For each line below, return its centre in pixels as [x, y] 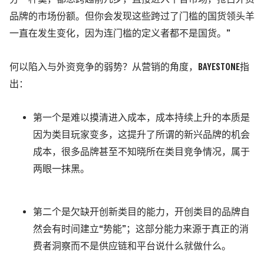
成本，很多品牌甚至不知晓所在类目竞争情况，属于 [141, 153]
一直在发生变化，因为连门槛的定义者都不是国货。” [120, 34]
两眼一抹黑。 [61, 170]
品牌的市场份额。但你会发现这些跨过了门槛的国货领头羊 [132, 17]
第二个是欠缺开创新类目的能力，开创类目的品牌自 [141, 213]
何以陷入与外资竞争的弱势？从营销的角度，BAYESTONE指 [129, 68]
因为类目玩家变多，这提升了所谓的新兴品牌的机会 [141, 136]
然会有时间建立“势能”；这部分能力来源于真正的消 [141, 230]
